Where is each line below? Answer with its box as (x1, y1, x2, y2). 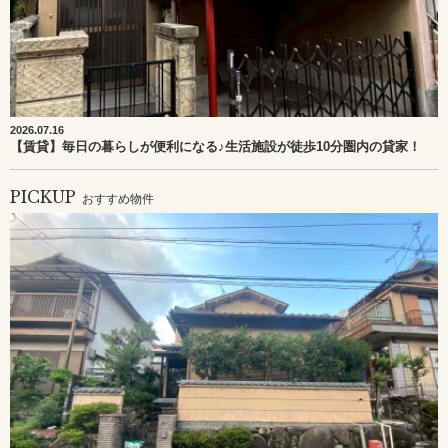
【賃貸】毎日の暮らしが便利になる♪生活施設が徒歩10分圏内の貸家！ (10, 139, 421, 154)
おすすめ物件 (82, 192, 154, 206)
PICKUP (10, 187, 76, 207)
